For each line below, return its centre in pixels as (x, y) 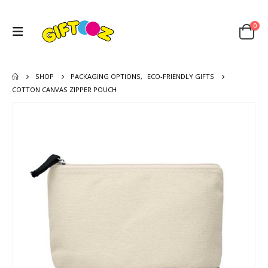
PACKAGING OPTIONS (106, 76)
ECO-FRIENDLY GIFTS (181, 76)
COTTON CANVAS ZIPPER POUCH (64, 89)
